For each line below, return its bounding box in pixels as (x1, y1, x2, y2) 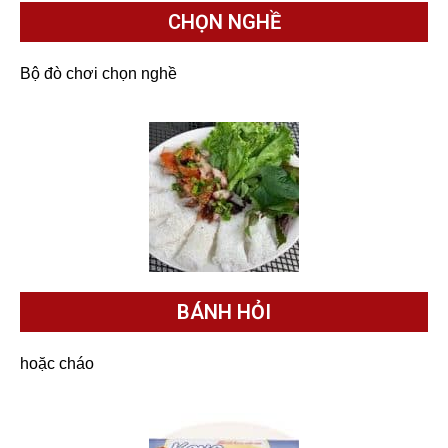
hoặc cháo (20, 355, 94, 373)
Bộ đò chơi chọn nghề (20, 64, 177, 82)
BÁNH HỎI (177, 300, 271, 325)
